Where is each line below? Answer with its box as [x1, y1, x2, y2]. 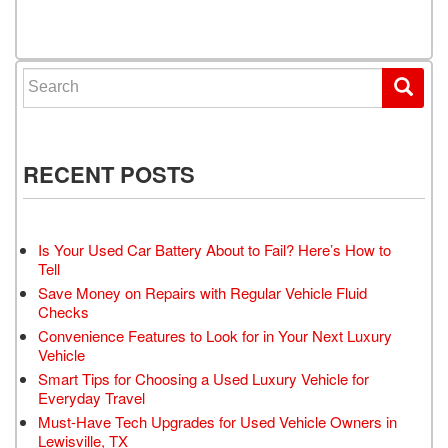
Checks [38, 300, 89, 322]
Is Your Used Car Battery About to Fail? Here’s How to [38, 238, 391, 260]
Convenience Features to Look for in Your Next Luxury [38, 324, 392, 346]
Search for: [23, 65, 101, 88]
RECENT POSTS [23, 157, 195, 190]
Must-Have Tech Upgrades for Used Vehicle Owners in [38, 410, 397, 432]
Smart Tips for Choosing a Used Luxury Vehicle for [38, 367, 369, 389]
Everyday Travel [38, 386, 145, 408]
